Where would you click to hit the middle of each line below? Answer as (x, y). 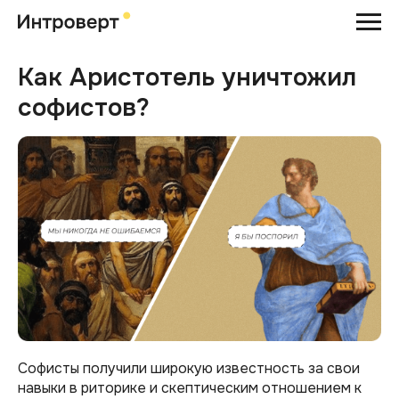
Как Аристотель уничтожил (187, 77)
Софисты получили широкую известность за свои (189, 369)
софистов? (84, 108)
